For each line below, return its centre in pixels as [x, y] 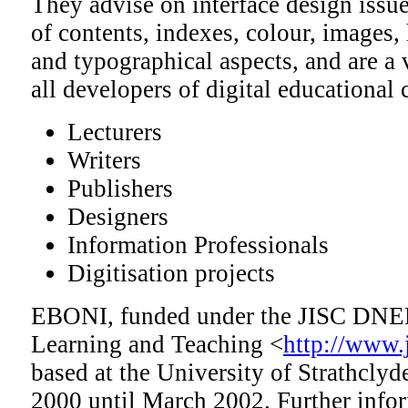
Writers [104, 161]
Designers [118, 217]
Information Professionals [198, 245]
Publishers [120, 189]
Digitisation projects [171, 274]
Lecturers [115, 133]
